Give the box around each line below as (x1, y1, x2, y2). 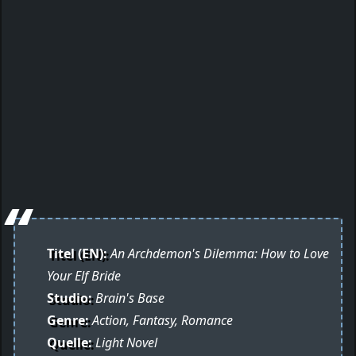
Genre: (47, 311, 89, 330)
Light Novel (92, 334, 157, 352)
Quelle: (47, 334, 92, 352)
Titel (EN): (47, 245, 107, 263)
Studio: (47, 289, 92, 308)
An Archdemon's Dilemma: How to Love (107, 245, 329, 263)
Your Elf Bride (47, 267, 121, 285)
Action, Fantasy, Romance (89, 311, 233, 330)
